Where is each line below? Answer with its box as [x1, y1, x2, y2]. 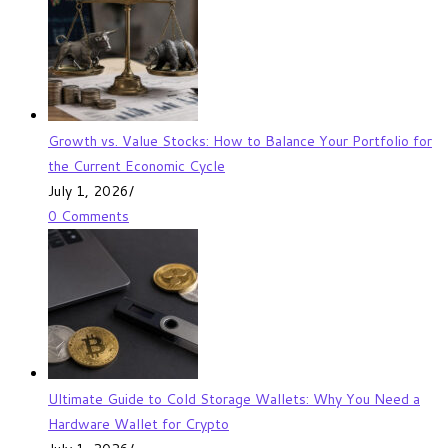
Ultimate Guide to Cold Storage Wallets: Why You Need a [48, 388, 420, 409]
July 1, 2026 [48, 180, 129, 201]
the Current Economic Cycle [48, 155, 225, 176]
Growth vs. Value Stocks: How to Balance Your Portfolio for [48, 130, 432, 151]
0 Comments [48, 205, 129, 226]
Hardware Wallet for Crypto [48, 413, 229, 434]
